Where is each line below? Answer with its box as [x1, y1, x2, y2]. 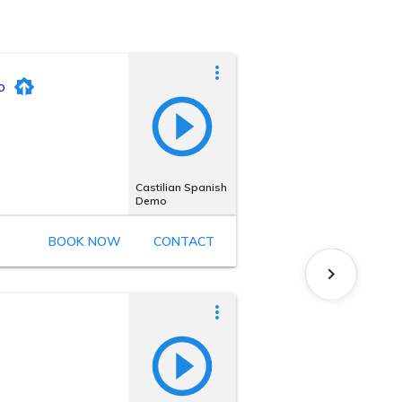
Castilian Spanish [135, 180, 227, 194]
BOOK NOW [48, 233, 121, 249]
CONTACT [153, 233, 214, 249]
